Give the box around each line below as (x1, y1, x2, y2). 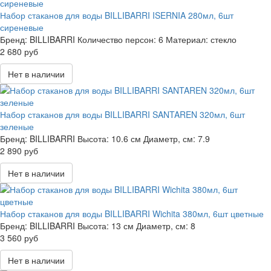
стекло (211, 33, 237, 45)
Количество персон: (77, 33, 156, 45)
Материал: (166, 33, 208, 45)
